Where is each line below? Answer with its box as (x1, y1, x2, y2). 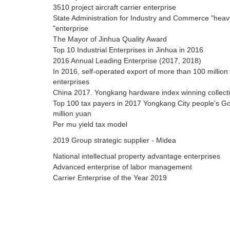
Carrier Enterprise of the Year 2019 (53, 174, 167, 182)
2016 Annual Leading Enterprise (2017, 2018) (53, 56, 201, 65)
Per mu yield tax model (53, 120, 127, 129)
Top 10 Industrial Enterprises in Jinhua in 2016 (53, 46, 203, 54)
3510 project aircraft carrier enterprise (53, 3, 176, 12)
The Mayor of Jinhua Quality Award (53, 35, 167, 44)
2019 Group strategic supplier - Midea (53, 136, 176, 145)
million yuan (53, 109, 91, 118)
